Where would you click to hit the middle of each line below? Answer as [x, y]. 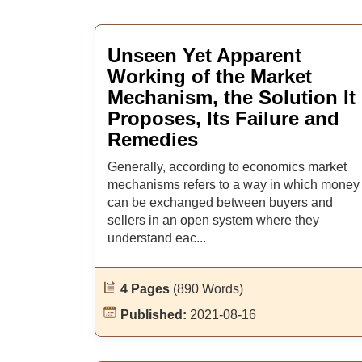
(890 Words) [208, 289]
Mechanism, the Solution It [232, 97]
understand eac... [157, 238]
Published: [155, 315]
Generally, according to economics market [227, 167]
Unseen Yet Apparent [204, 55]
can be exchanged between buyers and [220, 202]
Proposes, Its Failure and [223, 118]
